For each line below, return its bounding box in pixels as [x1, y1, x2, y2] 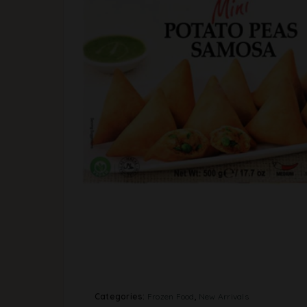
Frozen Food [147, 291, 195, 302]
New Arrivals [198, 291, 249, 302]
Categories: [95, 291, 147, 302]
